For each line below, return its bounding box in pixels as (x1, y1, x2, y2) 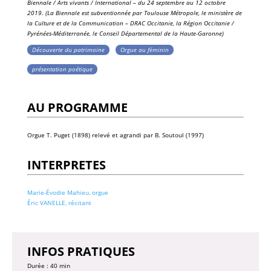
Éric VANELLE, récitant (27, 198, 91, 207)
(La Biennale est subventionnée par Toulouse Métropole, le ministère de (45, 8, 242, 17)
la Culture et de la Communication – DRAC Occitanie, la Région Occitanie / (27, 18, 234, 27)
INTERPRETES (27, 156, 106, 173)
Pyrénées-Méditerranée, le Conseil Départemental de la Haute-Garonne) (27, 28, 224, 38)
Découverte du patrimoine (31, 45, 105, 54)
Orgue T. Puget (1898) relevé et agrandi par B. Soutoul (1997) (27, 130, 204, 139)
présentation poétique (31, 64, 93, 73)
